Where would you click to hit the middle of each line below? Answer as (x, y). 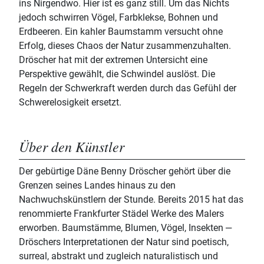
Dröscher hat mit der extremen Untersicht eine (113, 60)
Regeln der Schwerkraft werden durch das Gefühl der (128, 88)
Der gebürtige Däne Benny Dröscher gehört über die (125, 171)
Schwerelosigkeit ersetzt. (70, 103)
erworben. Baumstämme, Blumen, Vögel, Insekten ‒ (125, 228)
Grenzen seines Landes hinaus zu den (97, 186)
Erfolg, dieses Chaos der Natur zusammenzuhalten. (125, 46)
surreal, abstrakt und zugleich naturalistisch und (118, 256)
